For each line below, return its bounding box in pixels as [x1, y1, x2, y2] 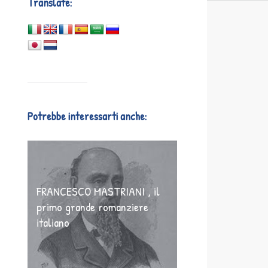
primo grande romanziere [36, 199, 148, 215]
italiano [36, 214, 69, 230]
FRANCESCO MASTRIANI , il [36, 183, 160, 199]
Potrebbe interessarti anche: [28, 108, 147, 124]
